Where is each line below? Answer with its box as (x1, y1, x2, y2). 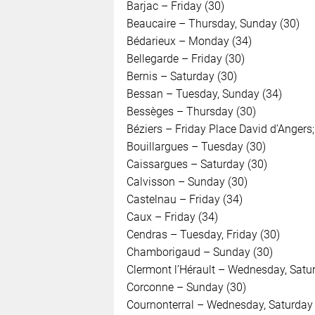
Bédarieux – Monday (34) (126, 34, 252, 48)
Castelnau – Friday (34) (126, 192, 243, 206)
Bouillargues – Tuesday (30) (126, 139, 266, 153)
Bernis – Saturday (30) (126, 69, 237, 83)
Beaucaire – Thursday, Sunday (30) (126, 16, 300, 30)
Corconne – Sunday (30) (126, 280, 246, 294)
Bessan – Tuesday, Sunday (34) (126, 86, 282, 101)
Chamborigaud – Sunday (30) (126, 245, 273, 259)
